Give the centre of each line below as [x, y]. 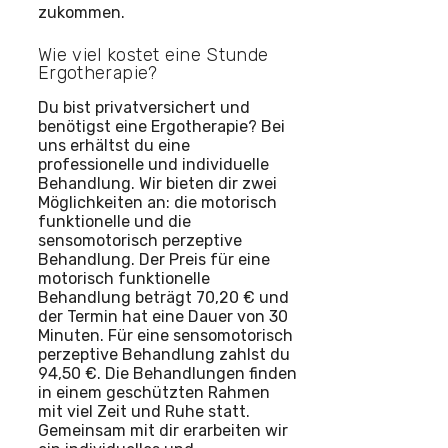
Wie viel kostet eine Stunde [153, 54]
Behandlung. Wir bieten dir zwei [157, 183]
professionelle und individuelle [153, 164]
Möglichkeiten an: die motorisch [157, 202]
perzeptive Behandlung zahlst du [164, 354]
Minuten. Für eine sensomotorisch [165, 335]
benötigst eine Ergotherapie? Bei [161, 126]
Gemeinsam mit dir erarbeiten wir [163, 430]
